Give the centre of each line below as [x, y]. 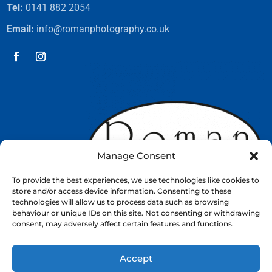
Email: [21, 29]
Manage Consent [136, 156]
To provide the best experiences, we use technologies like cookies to [136, 180]
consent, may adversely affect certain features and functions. [123, 224]
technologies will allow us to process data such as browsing [121, 202]
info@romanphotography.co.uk [102, 29]
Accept [136, 258]
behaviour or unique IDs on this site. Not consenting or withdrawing [136, 213]
